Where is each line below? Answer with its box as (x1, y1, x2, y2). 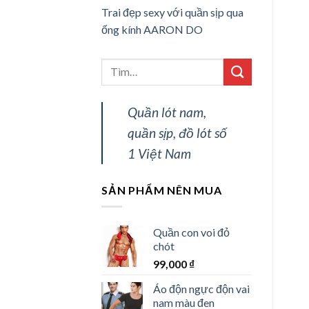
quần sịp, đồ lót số (128, 124, 227, 141)
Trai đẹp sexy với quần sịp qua (101, 5, 243, 19)
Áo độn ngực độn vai (153, 282, 250, 296)
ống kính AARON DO (101, 22, 203, 36)
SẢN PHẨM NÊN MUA (101, 183, 222, 197)
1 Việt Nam (128, 145, 191, 161)
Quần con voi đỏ (153, 226, 230, 239)
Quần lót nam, (128, 103, 206, 120)
